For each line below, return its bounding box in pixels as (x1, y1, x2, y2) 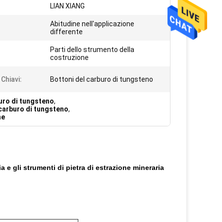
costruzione (50, 54, 89, 61)
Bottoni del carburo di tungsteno (50, 75, 153, 83)
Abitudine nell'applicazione (50, 20, 134, 28)
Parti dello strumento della (50, 46, 134, 54)
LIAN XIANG (50, 2, 85, 10)
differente (50, 28, 83, 36)
